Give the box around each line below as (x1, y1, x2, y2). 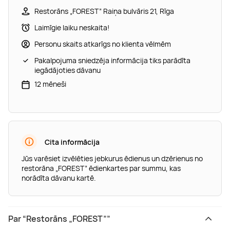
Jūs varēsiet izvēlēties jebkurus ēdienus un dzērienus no (22, 154, 203, 164)
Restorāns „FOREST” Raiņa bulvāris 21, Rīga (34, 6, 174, 16)
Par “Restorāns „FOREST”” (8, 213, 110, 224)
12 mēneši (34, 79, 66, 89)
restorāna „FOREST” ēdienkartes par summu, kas (22, 163, 181, 174)
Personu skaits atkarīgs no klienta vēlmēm (34, 39, 171, 49)
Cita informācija (45, 137, 100, 147)
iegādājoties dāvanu (34, 65, 101, 75)
